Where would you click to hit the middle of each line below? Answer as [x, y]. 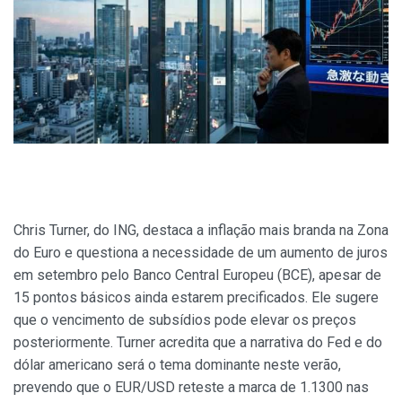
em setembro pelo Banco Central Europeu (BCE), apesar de [197, 275]
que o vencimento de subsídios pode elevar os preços [185, 320]
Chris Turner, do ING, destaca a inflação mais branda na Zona [201, 231]
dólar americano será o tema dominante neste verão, [177, 365]
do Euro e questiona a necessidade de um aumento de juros [201, 253]
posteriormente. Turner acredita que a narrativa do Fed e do [198, 343]
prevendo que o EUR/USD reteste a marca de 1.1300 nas [191, 388]
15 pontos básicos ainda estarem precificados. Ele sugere [196, 298]
